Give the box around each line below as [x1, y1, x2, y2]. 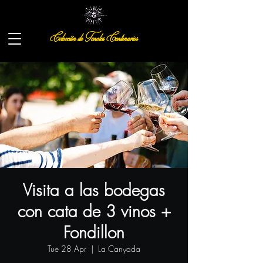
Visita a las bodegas [23, 179, 165, 201]
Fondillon [63, 221, 124, 243]
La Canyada [98, 243, 140, 254]
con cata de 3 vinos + [17, 200, 171, 222]
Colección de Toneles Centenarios [49, 31, 138, 46]
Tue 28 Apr [48, 243, 86, 254]
